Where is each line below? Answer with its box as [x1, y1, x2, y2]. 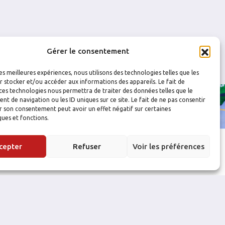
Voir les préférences [132, 142, 204, 151]
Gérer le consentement [46, 47, 129, 55]
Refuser [72, 142, 101, 151]
